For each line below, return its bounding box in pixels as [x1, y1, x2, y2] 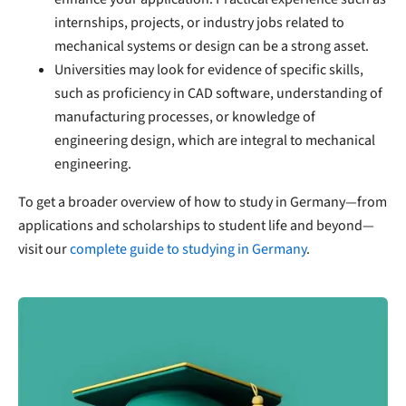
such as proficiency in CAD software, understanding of [54, 82, 382, 103]
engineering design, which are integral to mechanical [54, 130, 375, 150]
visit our [18, 238, 70, 259]
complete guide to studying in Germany [70, 238, 306, 259]
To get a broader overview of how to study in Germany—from [18, 191, 387, 212]
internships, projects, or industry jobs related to [54, 12, 344, 33]
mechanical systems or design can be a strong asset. [54, 35, 369, 56]
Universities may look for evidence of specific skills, [54, 59, 363, 80]
